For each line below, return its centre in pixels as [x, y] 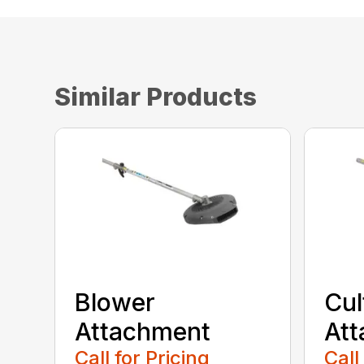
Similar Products [156, 96]
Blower [115, 303]
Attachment [143, 332]
